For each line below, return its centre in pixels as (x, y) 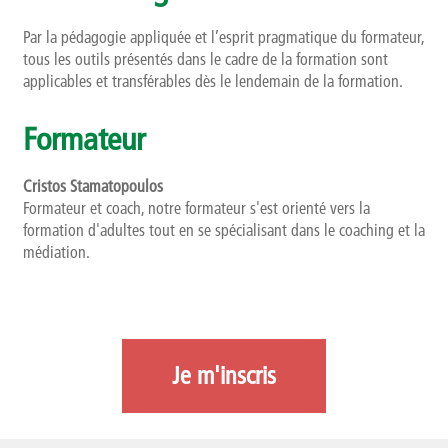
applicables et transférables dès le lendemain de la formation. (212, 80)
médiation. (56, 252)
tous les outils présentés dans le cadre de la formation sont (205, 58)
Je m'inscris (224, 376)
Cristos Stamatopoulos (92, 186)
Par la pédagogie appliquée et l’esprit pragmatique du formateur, (223, 36)
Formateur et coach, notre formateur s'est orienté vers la (196, 208)
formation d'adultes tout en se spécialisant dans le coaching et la (223, 230)
